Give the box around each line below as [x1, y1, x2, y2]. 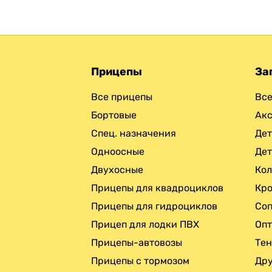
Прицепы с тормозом [91, 254, 189, 267]
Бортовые [91, 109, 137, 121]
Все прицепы [91, 90, 152, 103]
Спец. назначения [91, 127, 176, 139]
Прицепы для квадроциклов [91, 182, 223, 194]
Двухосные [91, 163, 143, 175]
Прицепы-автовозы [91, 236, 182, 248]
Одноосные [91, 145, 144, 157]
